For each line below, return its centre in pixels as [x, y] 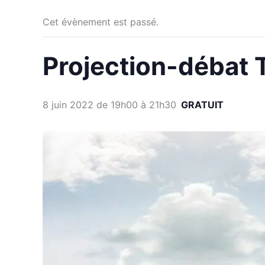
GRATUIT [202, 104]
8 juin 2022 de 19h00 [90, 104]
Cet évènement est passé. [101, 22]
